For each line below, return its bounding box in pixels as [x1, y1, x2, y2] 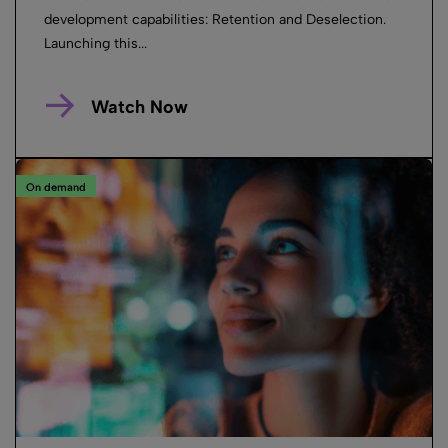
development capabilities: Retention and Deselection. [44, 11, 386, 29]
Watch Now [90, 96, 188, 119]
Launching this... [44, 35, 147, 53]
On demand [26, 180, 86, 194]
